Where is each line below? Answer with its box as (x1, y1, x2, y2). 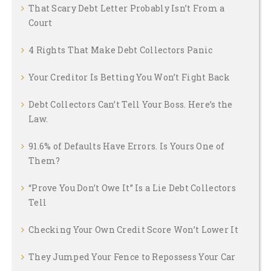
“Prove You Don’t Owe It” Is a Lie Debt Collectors (28, 181, 236, 194)
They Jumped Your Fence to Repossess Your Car (28, 250, 236, 263)
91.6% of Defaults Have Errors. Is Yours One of (28, 140, 225, 152)
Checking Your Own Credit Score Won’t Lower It (28, 223, 238, 235)
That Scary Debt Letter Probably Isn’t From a (28, 2, 225, 14)
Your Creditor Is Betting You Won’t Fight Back (28, 71, 230, 83)
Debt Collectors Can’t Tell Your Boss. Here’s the (28, 98, 233, 110)
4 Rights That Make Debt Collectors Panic (28, 44, 213, 56)
